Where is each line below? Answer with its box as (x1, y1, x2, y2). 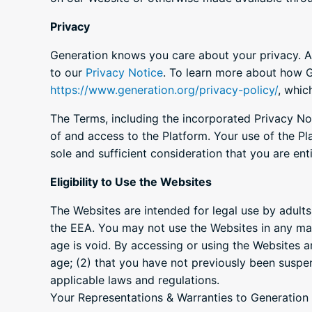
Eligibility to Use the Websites (50, 175, 212, 189)
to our (50, 65, 86, 80)
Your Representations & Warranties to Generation (50, 290, 309, 305)
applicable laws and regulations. (50, 273, 219, 288)
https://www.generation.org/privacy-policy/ (50, 83, 278, 97)
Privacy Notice (86, 65, 163, 80)
